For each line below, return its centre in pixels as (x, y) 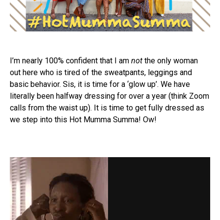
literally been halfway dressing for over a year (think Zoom (110, 96)
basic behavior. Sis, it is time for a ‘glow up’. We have (100, 84)
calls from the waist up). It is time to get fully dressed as (107, 108)
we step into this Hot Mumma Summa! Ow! (83, 120)
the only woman (170, 61)
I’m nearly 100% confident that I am (70, 61)
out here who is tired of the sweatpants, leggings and (101, 73)
